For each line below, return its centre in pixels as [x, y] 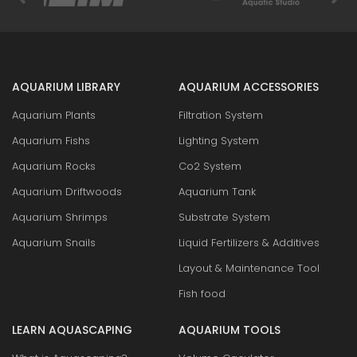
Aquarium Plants [54, 115]
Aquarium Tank [217, 192]
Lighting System [219, 141]
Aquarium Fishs [51, 141]
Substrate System [224, 217]
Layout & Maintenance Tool [249, 268]
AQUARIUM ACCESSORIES [249, 87]
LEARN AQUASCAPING [72, 330]
